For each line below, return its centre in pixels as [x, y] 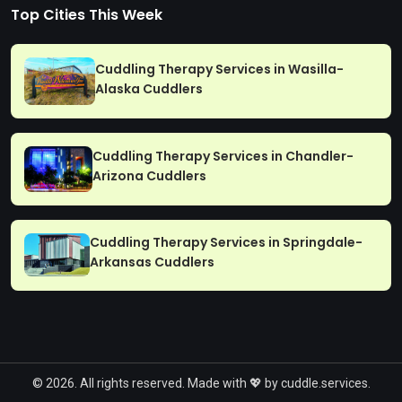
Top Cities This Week [87, 15]
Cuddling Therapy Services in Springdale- [226, 243]
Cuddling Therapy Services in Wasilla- [220, 69]
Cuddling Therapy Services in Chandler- [223, 157]
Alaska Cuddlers [149, 88]
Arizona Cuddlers [150, 176]
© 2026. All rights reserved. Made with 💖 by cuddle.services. [201, 383]
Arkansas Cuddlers [152, 262]
